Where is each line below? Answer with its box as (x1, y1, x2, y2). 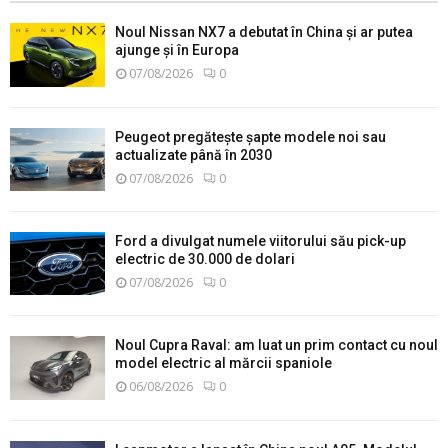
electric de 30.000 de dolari (115, 250, 295, 267)
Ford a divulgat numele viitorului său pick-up (115, 232, 406, 249)
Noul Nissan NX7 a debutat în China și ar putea (115, 24, 413, 41)
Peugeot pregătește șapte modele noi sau (115, 128, 386, 145)
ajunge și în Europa (115, 42, 239, 59)
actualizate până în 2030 (115, 146, 272, 163)
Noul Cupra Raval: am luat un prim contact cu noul (115, 337, 438, 354)
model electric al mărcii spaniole (115, 355, 332, 372)
